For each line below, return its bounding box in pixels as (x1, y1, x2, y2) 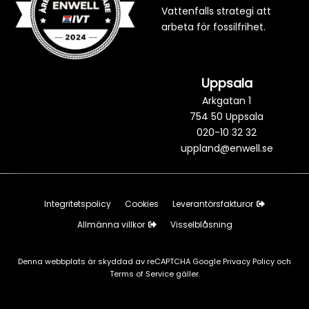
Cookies (125, 198, 159, 210)
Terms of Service (109, 268, 176, 280)
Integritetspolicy (44, 198, 111, 210)
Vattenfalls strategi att (161, 4, 271, 19)
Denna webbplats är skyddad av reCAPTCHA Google (18, 256, 223, 268)
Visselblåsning (170, 219, 232, 231)
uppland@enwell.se (180, 141, 273, 155)
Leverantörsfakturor (172, 198, 253, 210)
